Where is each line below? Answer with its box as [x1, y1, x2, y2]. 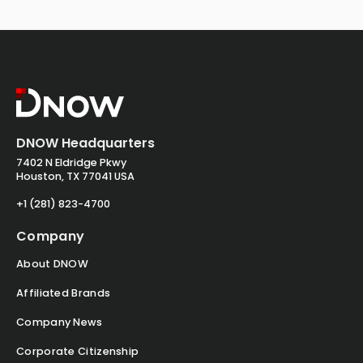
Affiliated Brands [16, 286, 111, 301]
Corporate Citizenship [16, 344, 139, 359]
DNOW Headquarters [16, 134, 155, 153]
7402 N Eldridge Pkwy [16, 156, 126, 170]
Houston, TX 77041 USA [16, 169, 135, 184]
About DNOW [16, 257, 88, 271]
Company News [16, 315, 103, 330]
